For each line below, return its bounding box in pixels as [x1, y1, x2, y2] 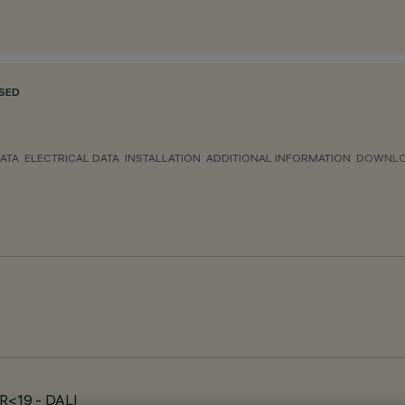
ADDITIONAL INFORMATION [206, 151, 351, 165]
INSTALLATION [125, 151, 201, 165]
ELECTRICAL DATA [24, 151, 119, 165]
